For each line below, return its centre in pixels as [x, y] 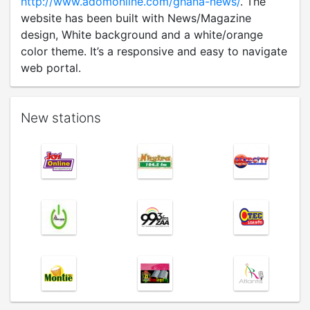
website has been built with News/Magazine [136, 18]
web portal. [51, 68]
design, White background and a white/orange [142, 35]
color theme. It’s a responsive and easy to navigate [154, 51]
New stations [61, 118]
